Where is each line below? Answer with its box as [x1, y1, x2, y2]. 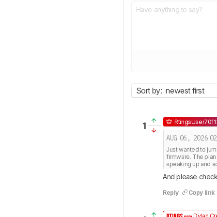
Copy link [188, 189, 215, 196]
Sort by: [136, 85, 162, 95]
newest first [166, 85, 204, 95]
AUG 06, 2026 [166, 134, 208, 142]
